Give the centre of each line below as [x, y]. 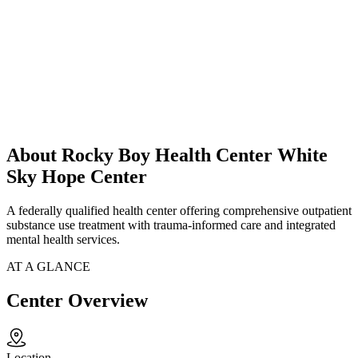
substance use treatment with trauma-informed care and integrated [171, 225]
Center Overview [77, 301]
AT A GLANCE [48, 267]
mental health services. [63, 240]
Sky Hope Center [77, 177]
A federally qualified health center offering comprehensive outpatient [179, 211]
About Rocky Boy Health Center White [167, 155]
